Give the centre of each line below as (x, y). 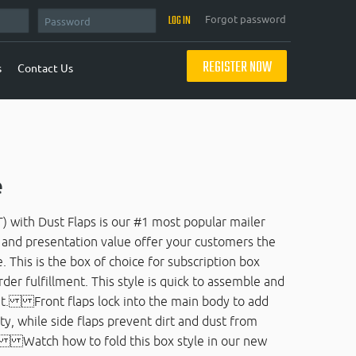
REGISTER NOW (237, 68)
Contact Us (45, 68)
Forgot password (245, 19)
